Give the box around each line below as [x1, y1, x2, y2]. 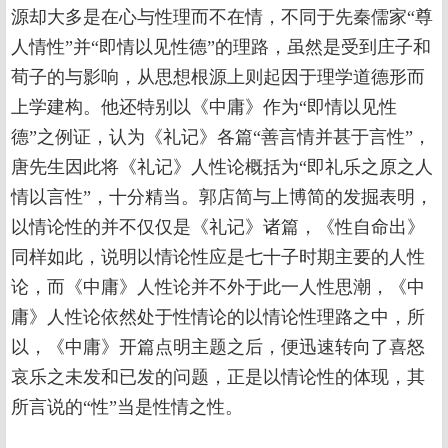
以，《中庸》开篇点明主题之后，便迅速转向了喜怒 [11, 337, 425, 357]
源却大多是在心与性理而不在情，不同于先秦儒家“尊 [11, 7, 433, 27]
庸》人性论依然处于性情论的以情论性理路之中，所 [11, 307, 425, 327]
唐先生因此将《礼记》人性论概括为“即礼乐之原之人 [11, 157, 433, 177]
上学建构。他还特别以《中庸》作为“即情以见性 [11, 97, 397, 117]
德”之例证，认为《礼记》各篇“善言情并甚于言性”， [11, 127, 431, 147]
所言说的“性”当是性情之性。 [11, 397, 243, 417]
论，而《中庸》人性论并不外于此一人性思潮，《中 [11, 277, 425, 297]
